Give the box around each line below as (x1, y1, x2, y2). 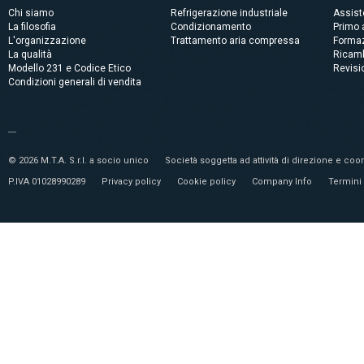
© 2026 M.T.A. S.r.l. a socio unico (8, 155, 149, 166)
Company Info (252, 176, 312, 187)
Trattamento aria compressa (171, 35, 300, 46)
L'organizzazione (8, 35, 86, 46)
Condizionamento (171, 21, 251, 32)
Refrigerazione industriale (171, 7, 288, 19)
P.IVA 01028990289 (8, 176, 85, 187)
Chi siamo (8, 7, 54, 19)
